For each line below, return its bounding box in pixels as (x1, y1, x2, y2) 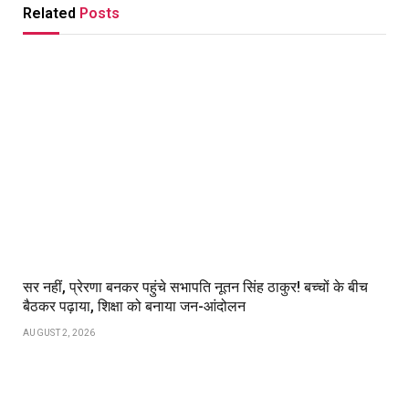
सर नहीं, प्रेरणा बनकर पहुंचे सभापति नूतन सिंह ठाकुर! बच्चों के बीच (23, 278, 368, 297)
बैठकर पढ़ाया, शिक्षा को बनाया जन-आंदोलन (23, 298, 246, 316)
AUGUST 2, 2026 (23, 328, 96, 339)
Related (23, 5, 79, 23)
